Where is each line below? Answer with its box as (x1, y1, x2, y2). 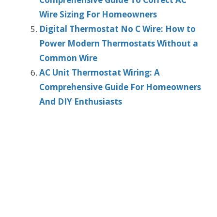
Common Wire (39, 52, 97, 64)
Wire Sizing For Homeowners (39, 9, 157, 20)
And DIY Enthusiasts (39, 96, 122, 108)
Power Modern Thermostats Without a (39, 38, 198, 49)
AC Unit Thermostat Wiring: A (39, 67, 160, 78)
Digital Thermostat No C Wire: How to (39, 23, 196, 35)
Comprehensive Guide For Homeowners (39, 81, 201, 93)
